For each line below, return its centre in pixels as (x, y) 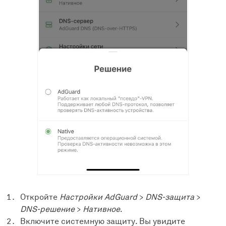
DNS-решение (47, 209)
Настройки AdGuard (98, 197)
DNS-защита (170, 197)
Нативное (101, 209)
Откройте (40, 197)
